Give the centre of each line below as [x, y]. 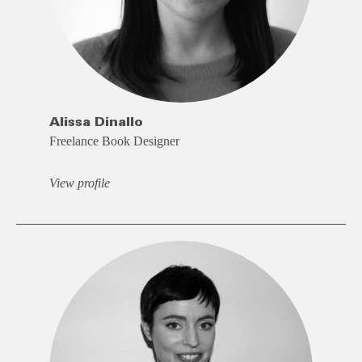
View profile [79, 183]
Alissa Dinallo [96, 122]
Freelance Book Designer [114, 141]
